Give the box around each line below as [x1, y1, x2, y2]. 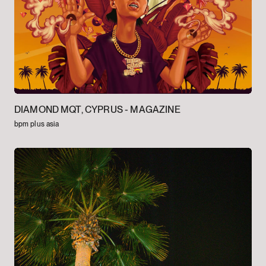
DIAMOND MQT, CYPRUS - [14, 104, 131, 116]
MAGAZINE [130, 104, 180, 116]
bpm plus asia [14, 120, 59, 129]
